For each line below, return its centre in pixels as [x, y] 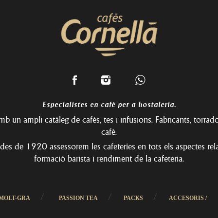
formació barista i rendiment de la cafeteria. [109, 159]
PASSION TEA [78, 198]
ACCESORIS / [188, 198]
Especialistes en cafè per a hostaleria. [109, 105]
